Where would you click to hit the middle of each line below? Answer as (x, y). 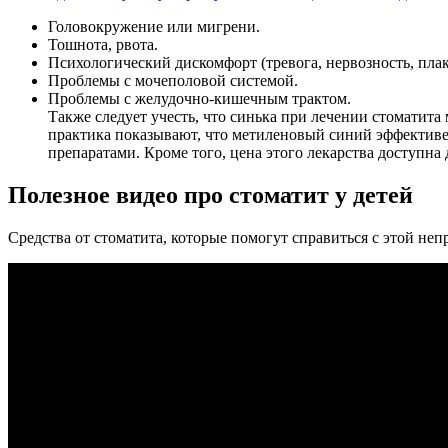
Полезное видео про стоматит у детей (210, 194)
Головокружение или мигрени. (154, 26)
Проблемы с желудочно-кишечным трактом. (199, 98)
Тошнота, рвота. (103, 44)
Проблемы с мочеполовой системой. (173, 80)
